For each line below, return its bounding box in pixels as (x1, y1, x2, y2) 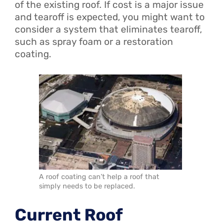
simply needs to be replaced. (39, 182, 135, 191)
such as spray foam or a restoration (15, 36, 173, 48)
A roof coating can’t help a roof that (39, 173, 159, 182)
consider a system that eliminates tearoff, (15, 24, 202, 36)
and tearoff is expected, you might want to (15, 11, 205, 23)
